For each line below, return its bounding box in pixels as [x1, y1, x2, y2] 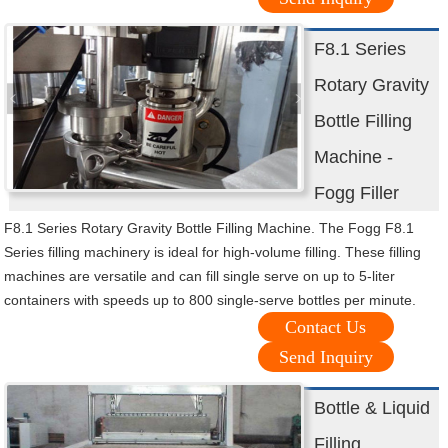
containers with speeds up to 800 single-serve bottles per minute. [4, 292, 417, 309]
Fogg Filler [314, 183, 400, 204]
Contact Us [285, 317, 367, 338]
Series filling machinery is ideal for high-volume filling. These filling [4, 244, 422, 261]
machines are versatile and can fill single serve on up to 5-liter [4, 268, 396, 285]
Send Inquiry [278, 347, 373, 368]
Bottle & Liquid [314, 398, 431, 419]
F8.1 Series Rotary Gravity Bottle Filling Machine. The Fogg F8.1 [4, 220, 415, 237]
